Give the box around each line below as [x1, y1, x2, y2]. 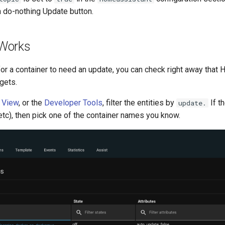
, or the [19, 97, 44, 107]
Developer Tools [44, 97, 102, 107]
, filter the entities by [102, 97, 176, 107]
